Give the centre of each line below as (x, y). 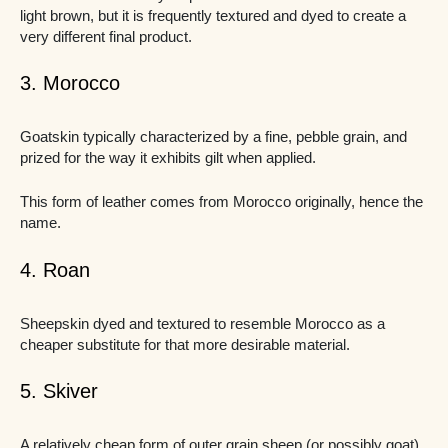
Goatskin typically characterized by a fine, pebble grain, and (213, 136)
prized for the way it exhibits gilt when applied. (168, 157)
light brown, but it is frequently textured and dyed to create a (213, 15)
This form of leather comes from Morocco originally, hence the (221, 202)
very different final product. (106, 36)
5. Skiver (59, 391)
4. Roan (55, 269)
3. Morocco (70, 82)
